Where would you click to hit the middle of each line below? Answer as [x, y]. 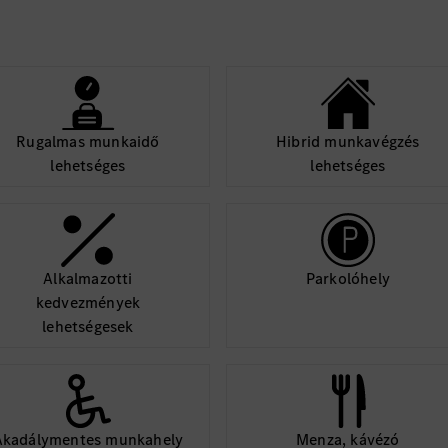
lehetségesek [88, 326]
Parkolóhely [347, 278]
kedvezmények [88, 302]
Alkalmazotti [88, 278]
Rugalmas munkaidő [88, 141]
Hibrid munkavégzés [348, 141]
